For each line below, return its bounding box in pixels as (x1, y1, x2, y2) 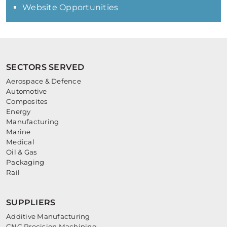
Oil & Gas (6, 148, 37, 157)
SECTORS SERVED (6, 62, 85, 72)
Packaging (6, 158, 45, 167)
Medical (6, 138, 34, 146)
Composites (6, 97, 48, 106)
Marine (6, 128, 31, 136)
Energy (6, 107, 31, 116)
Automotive (6, 87, 47, 96)
